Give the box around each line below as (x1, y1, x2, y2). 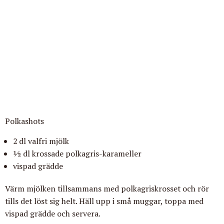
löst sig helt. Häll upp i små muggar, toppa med (34, 195, 203, 207)
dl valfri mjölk (19, 135, 69, 147)
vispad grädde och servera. (5, 208, 102, 219)
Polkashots (5, 115, 44, 127)
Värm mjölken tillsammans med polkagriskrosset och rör (5, 183, 209, 194)
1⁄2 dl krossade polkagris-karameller (13, 148, 141, 159)
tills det (5, 195, 34, 207)
